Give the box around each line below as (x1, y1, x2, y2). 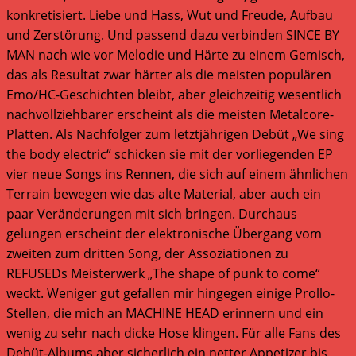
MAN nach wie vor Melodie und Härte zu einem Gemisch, (6, 45, 345, 64)
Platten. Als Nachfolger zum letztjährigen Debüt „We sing (6, 125, 344, 143)
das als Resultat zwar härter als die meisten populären (6, 65, 331, 83)
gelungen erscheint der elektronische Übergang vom (6, 224, 322, 242)
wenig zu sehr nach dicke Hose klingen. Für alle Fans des (6, 323, 341, 342)
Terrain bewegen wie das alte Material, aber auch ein (6, 184, 321, 203)
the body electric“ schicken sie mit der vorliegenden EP (6, 145, 333, 163)
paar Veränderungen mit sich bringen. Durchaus (6, 204, 297, 222)
